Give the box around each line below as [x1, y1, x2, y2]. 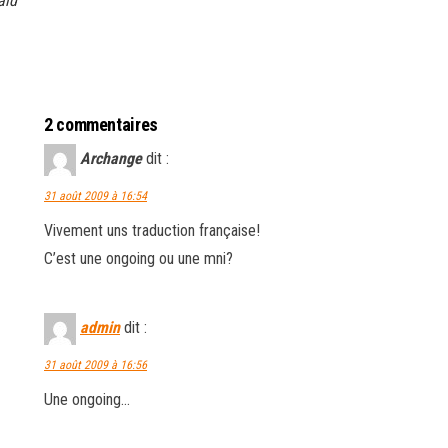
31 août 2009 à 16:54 [44, 189, 147, 203]
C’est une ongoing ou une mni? [44, 249, 233, 268]
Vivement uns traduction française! [44, 221, 260, 240]
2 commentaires [44, 114, 158, 135]
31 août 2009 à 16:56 [44, 358, 147, 372]
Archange [80, 149, 142, 169]
